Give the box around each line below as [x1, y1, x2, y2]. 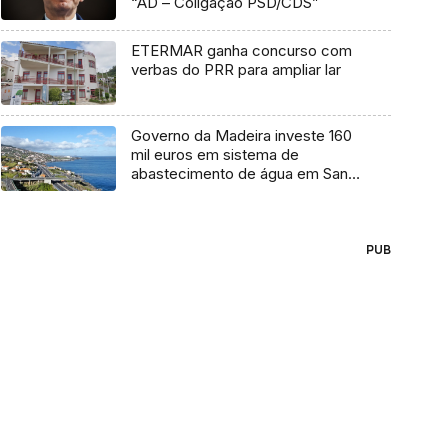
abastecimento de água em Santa [130, 164, 361, 184]
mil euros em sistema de [130, 145, 299, 165]
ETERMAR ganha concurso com [130, 40, 352, 60]
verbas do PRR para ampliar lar [130, 59, 341, 79]
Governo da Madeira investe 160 [130, 126, 352, 146]
